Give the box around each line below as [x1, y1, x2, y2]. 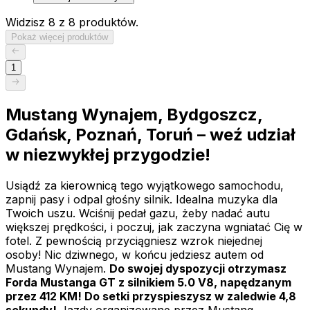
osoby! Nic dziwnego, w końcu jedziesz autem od [6, 247, 264, 262]
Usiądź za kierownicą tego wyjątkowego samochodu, [6, 178, 284, 192]
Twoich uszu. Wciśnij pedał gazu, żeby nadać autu [6, 206, 270, 220]
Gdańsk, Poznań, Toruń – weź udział [6, 124, 295, 145]
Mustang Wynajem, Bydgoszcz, [6, 104, 262, 125]
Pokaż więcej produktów [11, 32, 108, 43]
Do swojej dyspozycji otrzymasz [109, 261, 286, 275]
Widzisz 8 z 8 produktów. [6, 15, 138, 30]
